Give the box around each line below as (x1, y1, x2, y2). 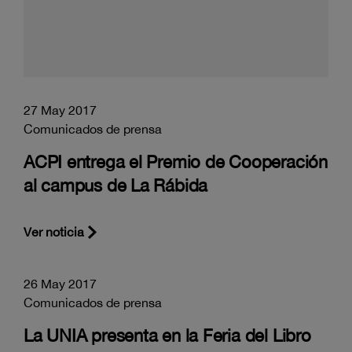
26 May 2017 (24, 276, 97, 291)
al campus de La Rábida (24, 174, 208, 196)
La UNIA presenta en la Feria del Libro (24, 324, 311, 346)
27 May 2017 (24, 102, 97, 117)
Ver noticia (24, 224, 84, 239)
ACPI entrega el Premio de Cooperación (24, 151, 328, 172)
